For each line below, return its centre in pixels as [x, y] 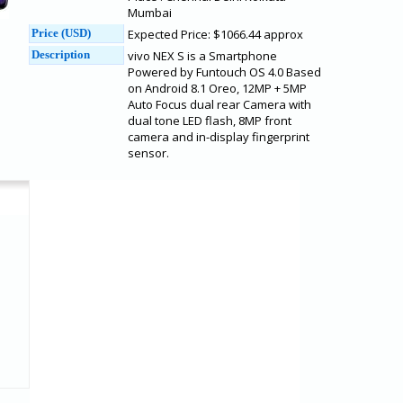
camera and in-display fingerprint [219, 137]
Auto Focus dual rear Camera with [219, 104]
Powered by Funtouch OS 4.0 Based [224, 72]
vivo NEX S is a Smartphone [202, 56]
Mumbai [150, 13]
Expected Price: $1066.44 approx [215, 34]
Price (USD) [61, 33]
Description [61, 54]
